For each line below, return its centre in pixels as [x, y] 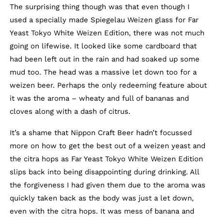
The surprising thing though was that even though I [100, 7]
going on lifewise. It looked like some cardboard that [103, 46]
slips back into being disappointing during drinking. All [104, 172]
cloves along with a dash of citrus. [70, 111]
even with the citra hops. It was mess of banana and [102, 211]
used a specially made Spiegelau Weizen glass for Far [104, 20]
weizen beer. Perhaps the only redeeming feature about [108, 85]
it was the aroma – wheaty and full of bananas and [99, 98]
